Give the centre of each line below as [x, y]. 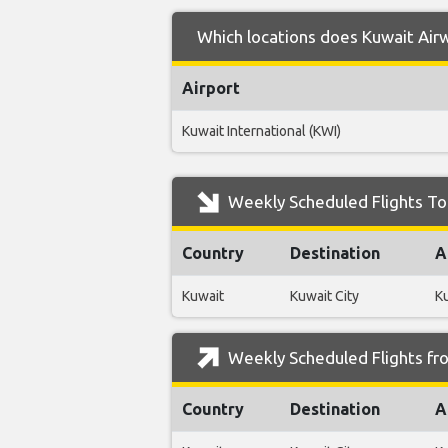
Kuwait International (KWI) [261, 131]
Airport [211, 88]
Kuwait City [324, 296]
